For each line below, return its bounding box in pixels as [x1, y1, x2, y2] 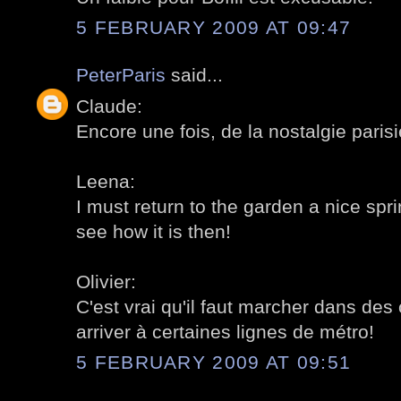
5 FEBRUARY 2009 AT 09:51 [76, 352, 352, 373]
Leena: [76, 170, 135, 192]
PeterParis [76, 64, 166, 86]
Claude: [76, 95, 142, 116]
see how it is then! [76, 220, 231, 242]
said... [166, 64, 223, 86]
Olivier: [76, 270, 136, 292]
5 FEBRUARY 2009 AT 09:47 [76, 17, 352, 38]
